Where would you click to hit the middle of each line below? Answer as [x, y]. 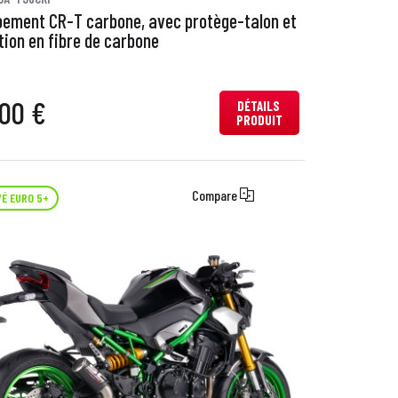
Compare [215, 195]
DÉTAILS [259, 106]
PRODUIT [259, 120]
